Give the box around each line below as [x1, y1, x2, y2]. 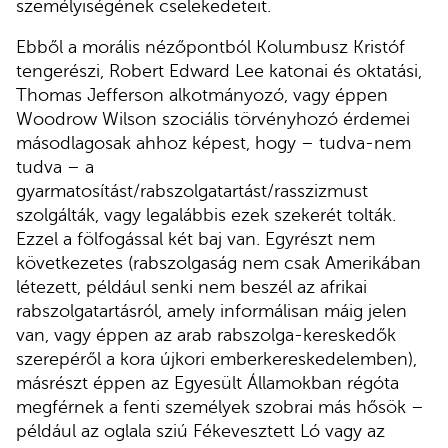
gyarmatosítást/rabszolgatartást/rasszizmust [16, 181, 368, 202]
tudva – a [16, 157, 94, 178]
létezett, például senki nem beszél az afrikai [16, 277, 367, 298]
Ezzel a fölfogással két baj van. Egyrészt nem [16, 229, 375, 250]
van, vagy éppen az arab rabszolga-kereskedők [16, 325, 396, 346]
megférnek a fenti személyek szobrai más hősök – [16, 397, 424, 418]
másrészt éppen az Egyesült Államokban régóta [16, 373, 399, 394]
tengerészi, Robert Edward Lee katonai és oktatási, [16, 61, 422, 82]
